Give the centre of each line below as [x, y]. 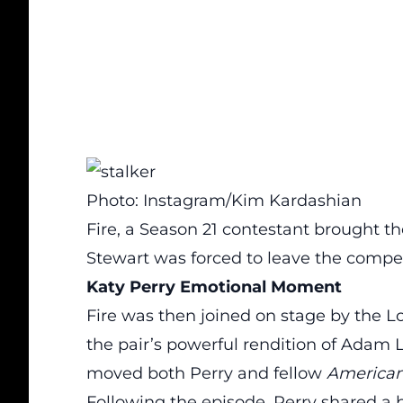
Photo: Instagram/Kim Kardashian [224, 201]
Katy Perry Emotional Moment [214, 287]
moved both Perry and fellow [206, 373]
